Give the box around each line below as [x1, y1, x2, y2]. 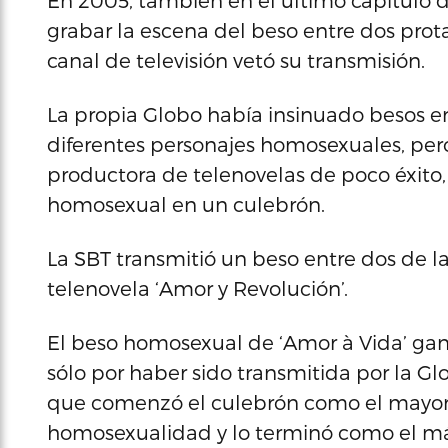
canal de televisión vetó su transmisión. [47, 48, 425, 72]
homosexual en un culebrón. [47, 192, 325, 216]
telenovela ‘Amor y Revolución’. [47, 276, 348, 300]
